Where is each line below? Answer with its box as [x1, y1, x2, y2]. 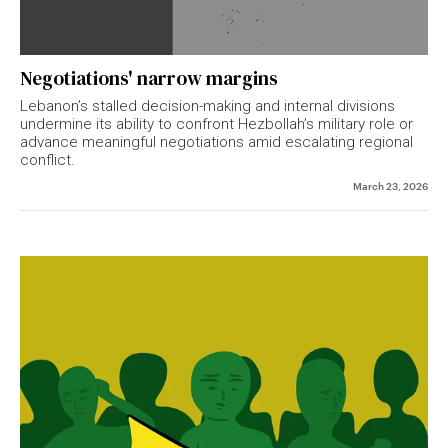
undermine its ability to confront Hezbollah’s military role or [20, 115, 413, 134]
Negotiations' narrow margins [20, 65, 278, 92]
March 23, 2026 [353, 178, 428, 193]
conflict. [20, 151, 75, 170]
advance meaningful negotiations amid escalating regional [20, 133, 413, 152]
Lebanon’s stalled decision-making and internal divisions [20, 97, 395, 116]
